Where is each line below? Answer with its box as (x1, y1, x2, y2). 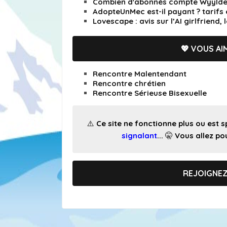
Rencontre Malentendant (93, 68, 186, 79)
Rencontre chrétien (93, 78, 166, 88)
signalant (122, 130, 157, 140)
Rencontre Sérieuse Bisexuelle (93, 88, 207, 98)
